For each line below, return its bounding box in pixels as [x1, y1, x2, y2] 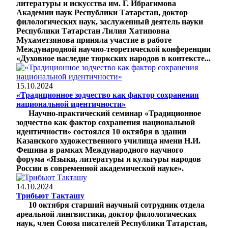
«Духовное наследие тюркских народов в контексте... [16, 53, 211, 63]
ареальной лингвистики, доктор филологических [16, 209, 196, 218]
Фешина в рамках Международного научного [16, 145, 183, 154]
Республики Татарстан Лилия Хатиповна [16, 26, 169, 35]
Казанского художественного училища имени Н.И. [16, 136, 201, 145]
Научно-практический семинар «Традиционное [26, 108, 201, 118]
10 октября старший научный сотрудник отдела [26, 200, 205, 209]
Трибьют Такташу [16, 191, 84, 200]
